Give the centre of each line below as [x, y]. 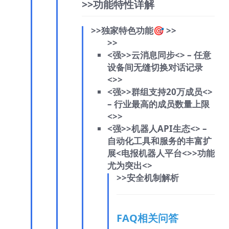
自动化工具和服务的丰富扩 [159, 141]
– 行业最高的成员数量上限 [158, 104]
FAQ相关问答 [147, 218]
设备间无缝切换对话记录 [155, 67]
